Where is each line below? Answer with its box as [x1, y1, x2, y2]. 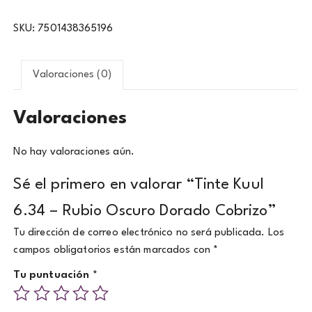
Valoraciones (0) [33, 70, 111, 81]
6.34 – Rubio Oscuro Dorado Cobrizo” [13, 203, 276, 219]
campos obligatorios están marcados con [13, 245, 214, 256]
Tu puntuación [13, 270, 93, 281]
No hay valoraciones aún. [13, 147, 135, 158]
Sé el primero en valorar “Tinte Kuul [13, 177, 264, 193]
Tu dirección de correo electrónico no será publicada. [13, 228, 265, 239]
